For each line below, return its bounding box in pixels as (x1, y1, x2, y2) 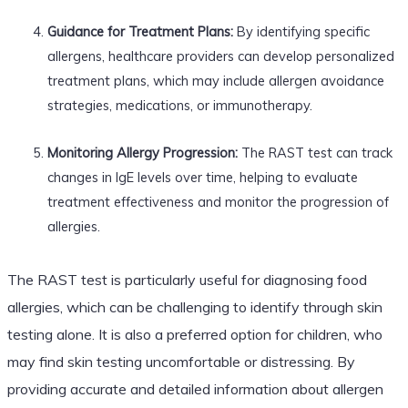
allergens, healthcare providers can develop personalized (46, 46, 394, 65)
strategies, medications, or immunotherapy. (46, 96, 312, 114)
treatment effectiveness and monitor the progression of (46, 192, 389, 210)
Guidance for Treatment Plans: (46, 22, 233, 40)
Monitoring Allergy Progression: (46, 143, 238, 161)
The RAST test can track (237, 143, 393, 161)
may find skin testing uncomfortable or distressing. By (6, 352, 355, 371)
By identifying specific (232, 22, 370, 40)
